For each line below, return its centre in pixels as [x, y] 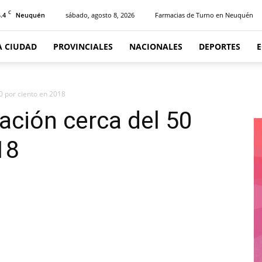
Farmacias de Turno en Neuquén [204, 15]
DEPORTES [220, 46]
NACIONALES [156, 46]
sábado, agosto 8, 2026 [100, 15]
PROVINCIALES [83, 46]
